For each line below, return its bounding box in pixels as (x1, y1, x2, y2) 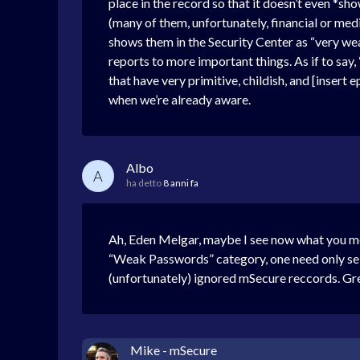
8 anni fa (163, 177, 198, 190)
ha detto (126, 177, 163, 190)
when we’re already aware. (108, 92, 251, 108)
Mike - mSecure (130, 342, 217, 358)
